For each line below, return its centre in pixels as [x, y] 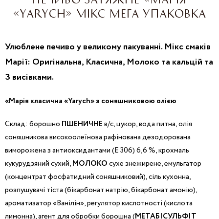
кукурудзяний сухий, [39, 164]
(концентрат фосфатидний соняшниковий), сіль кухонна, [98, 177]
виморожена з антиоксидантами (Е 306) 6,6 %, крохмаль [97, 150]
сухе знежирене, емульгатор [154, 164]
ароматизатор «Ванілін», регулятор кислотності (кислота [99, 203]
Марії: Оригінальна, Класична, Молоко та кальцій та [109, 62]
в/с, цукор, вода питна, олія [147, 124]
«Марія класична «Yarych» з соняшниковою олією [91, 101]
